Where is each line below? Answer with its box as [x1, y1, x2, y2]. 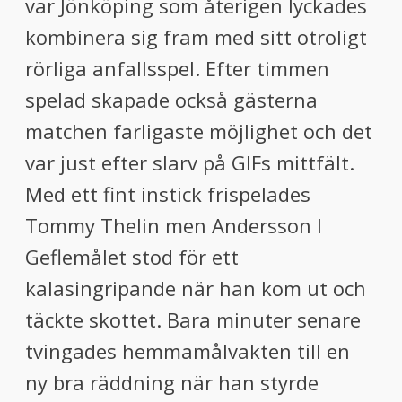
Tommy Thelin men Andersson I [25, 212, 322, 239]
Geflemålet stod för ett [25, 243, 239, 270]
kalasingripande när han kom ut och [25, 275, 366, 301]
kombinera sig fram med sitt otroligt [25, 23, 367, 50]
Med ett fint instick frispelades [25, 180, 310, 207]
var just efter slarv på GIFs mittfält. [25, 149, 354, 176]
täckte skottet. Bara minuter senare [25, 306, 361, 333]
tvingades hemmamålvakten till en [25, 337, 350, 364]
